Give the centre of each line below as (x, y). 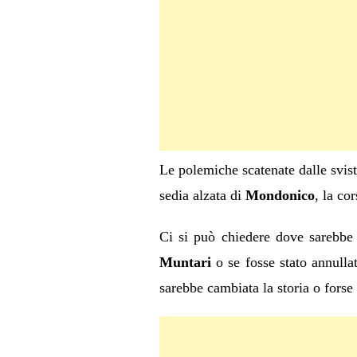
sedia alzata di (202, 195)
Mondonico (280, 195)
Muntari (185, 262)
